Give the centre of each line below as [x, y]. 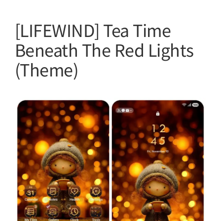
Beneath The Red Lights [104, 50]
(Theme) [47, 69]
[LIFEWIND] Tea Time [93, 30]
